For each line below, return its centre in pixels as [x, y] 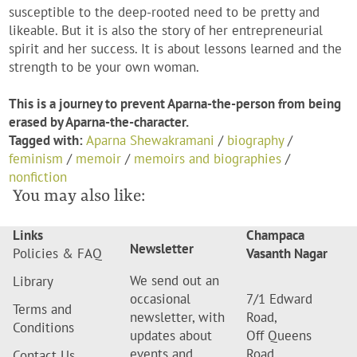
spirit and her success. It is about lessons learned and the [176, 49]
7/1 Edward [280, 299]
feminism [36, 159]
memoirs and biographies [208, 159]
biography [256, 141]
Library [33, 282]
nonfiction [38, 177]
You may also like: [79, 197]
